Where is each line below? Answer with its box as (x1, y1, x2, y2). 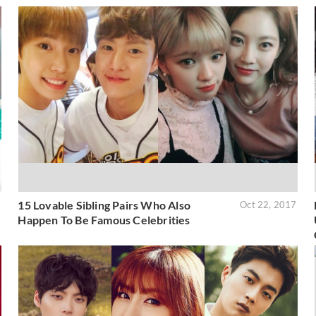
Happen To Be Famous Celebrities (18, 213, 190, 227)
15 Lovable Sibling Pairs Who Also (18, 198, 190, 212)
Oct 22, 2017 (240, 199, 297, 211)
